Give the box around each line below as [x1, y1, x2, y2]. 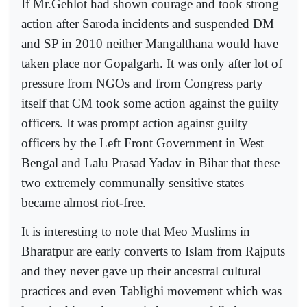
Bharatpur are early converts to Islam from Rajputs [21, 243, 285, 258]
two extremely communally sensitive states [21, 175, 244, 190]
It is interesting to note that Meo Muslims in [21, 223, 250, 238]
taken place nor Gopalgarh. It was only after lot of [21, 56, 282, 71]
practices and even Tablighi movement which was [21, 283, 282, 298]
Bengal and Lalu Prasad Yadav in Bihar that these [21, 155, 280, 170]
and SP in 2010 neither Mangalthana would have [21, 36, 278, 51]
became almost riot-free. [21, 195, 146, 210]
